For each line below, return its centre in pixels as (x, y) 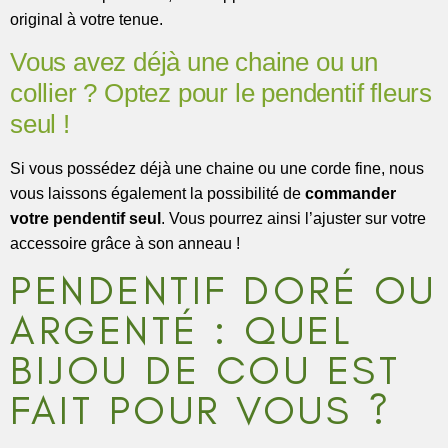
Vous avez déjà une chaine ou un (194, 61)
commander (350, 193)
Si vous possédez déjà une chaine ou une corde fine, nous (217, 168)
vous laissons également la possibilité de (157, 193)
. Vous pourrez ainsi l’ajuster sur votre (293, 218)
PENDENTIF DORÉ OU (223, 289)
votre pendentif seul (85, 218)
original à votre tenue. (86, 20)
